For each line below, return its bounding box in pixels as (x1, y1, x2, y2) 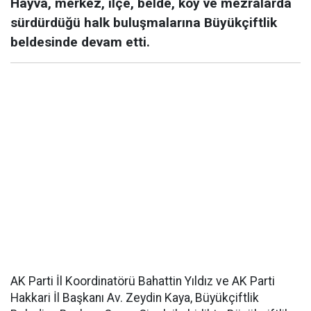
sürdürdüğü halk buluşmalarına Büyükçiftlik (10, 15, 277, 31)
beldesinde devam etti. (10, 34, 150, 51)
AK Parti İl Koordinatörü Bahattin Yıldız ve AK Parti (10, 274, 275, 289)
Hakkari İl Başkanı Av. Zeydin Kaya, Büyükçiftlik (10, 291, 259, 305)
